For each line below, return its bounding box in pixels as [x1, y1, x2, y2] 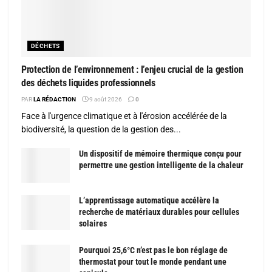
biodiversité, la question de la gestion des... [21, 124, 181, 135]
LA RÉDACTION [33, 96, 76, 103]
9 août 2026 [88, 96, 122, 103]
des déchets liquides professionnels [21, 77, 155, 89]
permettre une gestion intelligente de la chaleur [79, 160, 243, 171]
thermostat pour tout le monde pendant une [79, 257, 226, 267]
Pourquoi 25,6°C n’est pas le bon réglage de [79, 245, 228, 256]
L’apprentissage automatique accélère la [79, 195, 219, 206]
